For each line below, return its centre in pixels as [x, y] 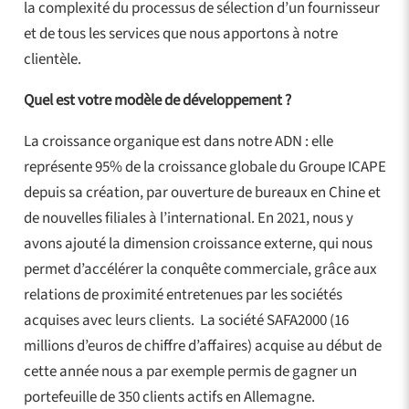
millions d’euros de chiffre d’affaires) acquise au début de [202, 346]
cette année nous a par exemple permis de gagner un [190, 371]
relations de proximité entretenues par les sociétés [183, 294]
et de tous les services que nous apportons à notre [180, 33]
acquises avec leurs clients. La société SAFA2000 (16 [186, 320]
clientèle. [52, 59]
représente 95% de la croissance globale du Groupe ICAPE [204, 167]
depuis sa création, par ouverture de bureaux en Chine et [202, 192]
